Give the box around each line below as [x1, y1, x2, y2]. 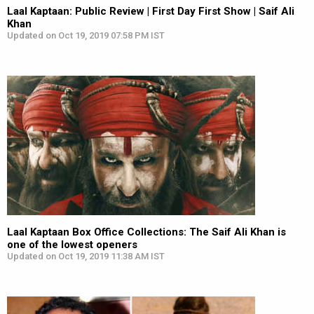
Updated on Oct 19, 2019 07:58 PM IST [7, 30, 165, 41]
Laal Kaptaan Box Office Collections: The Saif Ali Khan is [7, 226, 286, 238]
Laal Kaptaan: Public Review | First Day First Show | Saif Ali [7, 5, 294, 18]
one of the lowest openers [7, 238, 137, 251]
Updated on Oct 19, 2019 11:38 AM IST [7, 251, 165, 261]
